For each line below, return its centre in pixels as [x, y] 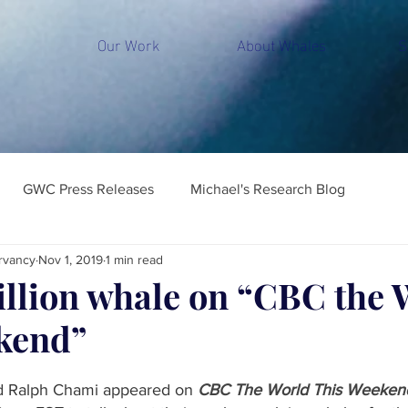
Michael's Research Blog [268, 189]
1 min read [134, 259]
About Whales [281, 43]
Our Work [128, 43]
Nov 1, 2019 [71, 259]
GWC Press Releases [88, 189]
